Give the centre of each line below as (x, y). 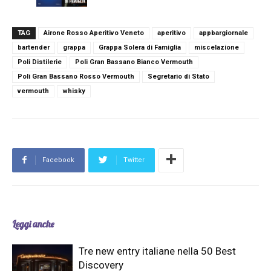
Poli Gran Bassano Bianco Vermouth (134, 62)
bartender (34, 47)
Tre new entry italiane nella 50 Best (157, 251)
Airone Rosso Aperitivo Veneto (94, 33)
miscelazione (217, 47)
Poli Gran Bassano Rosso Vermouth (76, 76)
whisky (74, 91)
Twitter (134, 160)
